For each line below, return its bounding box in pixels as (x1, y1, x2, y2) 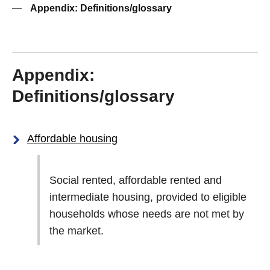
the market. (49, 225, 104, 237)
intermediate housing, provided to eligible (49, 191, 246, 203)
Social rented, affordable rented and (49, 174, 222, 186)
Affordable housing (27, 133, 118, 145)
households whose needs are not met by (49, 208, 244, 220)
